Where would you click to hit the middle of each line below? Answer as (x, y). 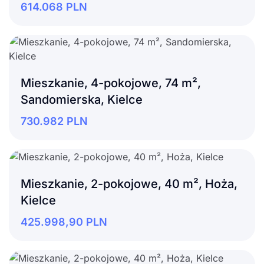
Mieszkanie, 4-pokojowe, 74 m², (111, 83)
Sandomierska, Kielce (82, 99)
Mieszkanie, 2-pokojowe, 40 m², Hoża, (129, 184)
